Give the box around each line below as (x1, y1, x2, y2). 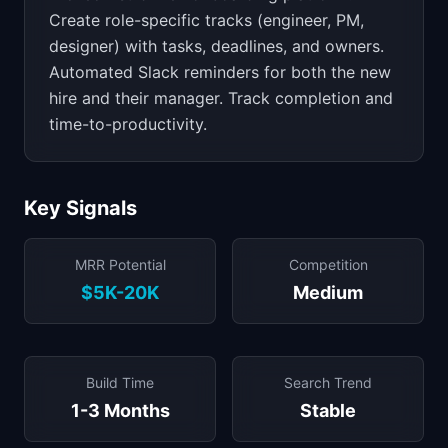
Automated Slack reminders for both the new (49, 62, 391, 82)
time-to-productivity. (49, 114, 207, 134)
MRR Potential (74, 256, 166, 273)
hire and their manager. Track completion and (49, 88, 393, 108)
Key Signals (24, 196, 137, 220)
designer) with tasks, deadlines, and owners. (49, 36, 384, 56)
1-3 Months (70, 400, 170, 421)
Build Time (86, 374, 154, 391)
